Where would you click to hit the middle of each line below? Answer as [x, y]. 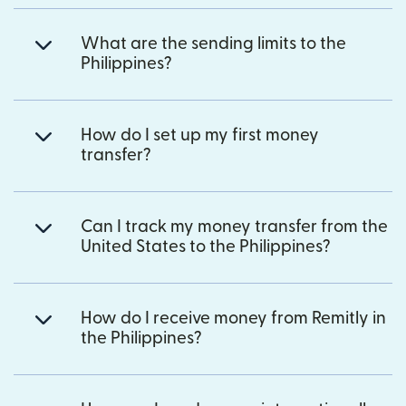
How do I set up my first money [200, 136]
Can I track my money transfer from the [234, 227]
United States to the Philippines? [206, 247]
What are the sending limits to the [213, 44]
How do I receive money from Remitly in [233, 319]
